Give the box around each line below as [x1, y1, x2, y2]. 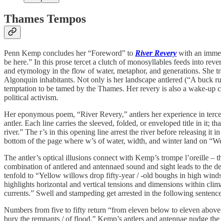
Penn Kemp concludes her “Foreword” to [4, 49, 135, 58]
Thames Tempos [4, 12, 86, 26]
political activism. [4, 93, 58, 102]
